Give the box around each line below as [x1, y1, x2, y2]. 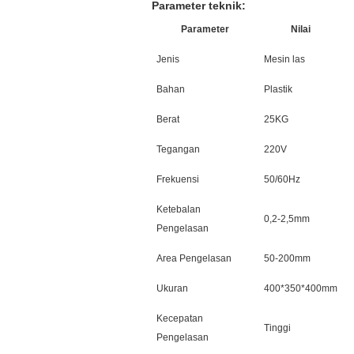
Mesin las [264, 54, 305, 65]
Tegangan [156, 144, 200, 155]
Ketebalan [156, 204, 201, 215]
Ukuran [156, 283, 188, 294]
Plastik [264, 84, 292, 95]
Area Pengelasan [156, 253, 232, 264]
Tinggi [264, 322, 291, 333]
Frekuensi [156, 174, 199, 185]
